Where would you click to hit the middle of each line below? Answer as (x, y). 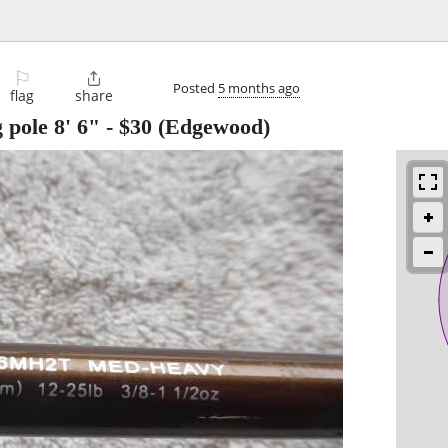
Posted (195, 87)
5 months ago (259, 87)
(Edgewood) (211, 127)
